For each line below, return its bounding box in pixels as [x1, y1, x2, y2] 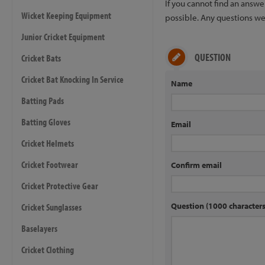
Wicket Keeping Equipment [21, 9, 111, 21]
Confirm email [170, 160, 222, 170]
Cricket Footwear [21, 158, 78, 170]
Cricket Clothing [21, 243, 74, 256]
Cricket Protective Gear [21, 179, 98, 192]
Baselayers [21, 222, 57, 234]
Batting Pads [21, 94, 64, 106]
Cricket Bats [21, 51, 61, 64]
